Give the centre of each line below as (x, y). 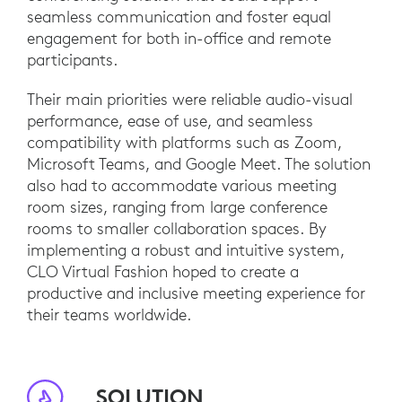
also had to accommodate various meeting (182, 186)
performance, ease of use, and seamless (170, 121)
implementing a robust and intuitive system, (186, 250)
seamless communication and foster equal (179, 17)
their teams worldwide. (109, 315)
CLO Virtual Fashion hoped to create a (163, 272)
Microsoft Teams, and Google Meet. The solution (199, 164)
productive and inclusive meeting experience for (196, 293)
